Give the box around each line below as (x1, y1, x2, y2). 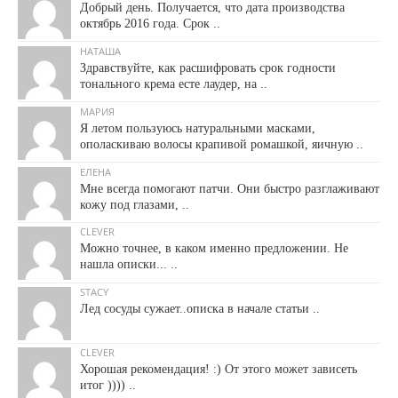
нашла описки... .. (80, 258, 178, 272)
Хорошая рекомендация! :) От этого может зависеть (80, 362, 357, 377)
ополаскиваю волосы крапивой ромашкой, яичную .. (80, 137, 363, 151)
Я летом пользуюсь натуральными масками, (80, 121, 315, 135)
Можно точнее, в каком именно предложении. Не (80, 242, 348, 256)
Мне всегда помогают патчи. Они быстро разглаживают (80, 181, 379, 195)
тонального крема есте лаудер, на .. (80, 76, 267, 91)
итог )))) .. (80, 378, 136, 393)
